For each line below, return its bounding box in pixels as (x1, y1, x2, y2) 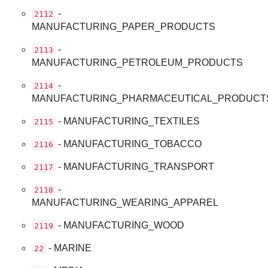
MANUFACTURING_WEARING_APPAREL (32, 197, 219, 208)
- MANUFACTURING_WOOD (56, 220, 185, 230)
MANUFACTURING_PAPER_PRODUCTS (32, 21, 216, 32)
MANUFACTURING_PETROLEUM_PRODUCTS (32, 57, 243, 68)
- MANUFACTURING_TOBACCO (56, 138, 202, 149)
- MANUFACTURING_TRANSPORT (56, 161, 215, 172)
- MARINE (46, 242, 92, 253)
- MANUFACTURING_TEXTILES (56, 115, 200, 126)
